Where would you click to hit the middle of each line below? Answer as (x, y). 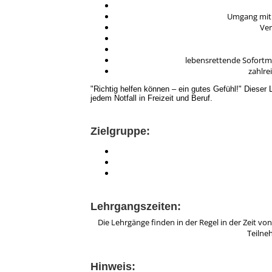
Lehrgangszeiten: (135, 207)
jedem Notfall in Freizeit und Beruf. (151, 98)
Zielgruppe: (120, 131)
